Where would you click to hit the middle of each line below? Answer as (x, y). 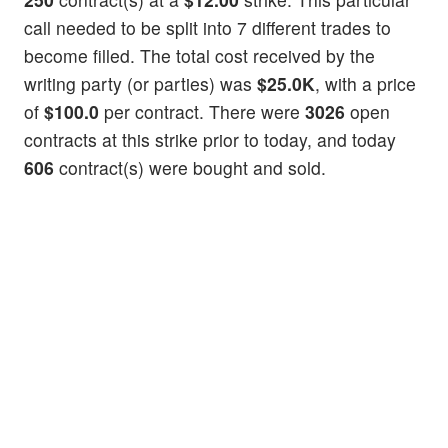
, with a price (365, 84)
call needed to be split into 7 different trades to (207, 28)
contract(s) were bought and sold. (190, 168)
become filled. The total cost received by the (199, 56)
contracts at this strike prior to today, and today (210, 140)
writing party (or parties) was (140, 84)
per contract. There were (202, 112)
